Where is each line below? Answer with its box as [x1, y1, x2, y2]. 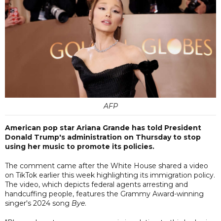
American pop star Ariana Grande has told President [5, 123, 201, 132]
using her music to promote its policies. [5, 142, 154, 151]
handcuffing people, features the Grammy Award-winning [5, 189, 204, 198]
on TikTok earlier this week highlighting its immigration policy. [5, 170, 215, 180]
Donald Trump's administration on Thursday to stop [5, 132, 201, 142]
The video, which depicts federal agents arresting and [5, 180, 188, 189]
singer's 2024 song [5, 198, 72, 208]
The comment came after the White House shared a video [5, 161, 208, 170]
